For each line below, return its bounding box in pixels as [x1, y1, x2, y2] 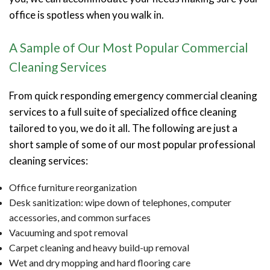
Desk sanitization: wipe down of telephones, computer [9, 196, 231, 208]
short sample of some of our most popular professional [9, 137, 256, 151]
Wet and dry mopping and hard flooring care [9, 256, 190, 268]
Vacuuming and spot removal [9, 226, 128, 238]
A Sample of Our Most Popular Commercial [9, 39, 248, 55]
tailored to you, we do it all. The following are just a [9, 121, 237, 134]
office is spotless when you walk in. [9, 8, 164, 21]
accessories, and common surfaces [9, 211, 151, 223]
